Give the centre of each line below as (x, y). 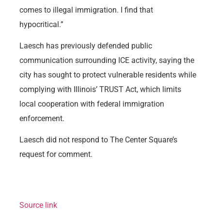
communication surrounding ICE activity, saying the (107, 60)
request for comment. (57, 155)
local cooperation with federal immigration (92, 104)
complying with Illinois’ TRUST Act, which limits (100, 89)
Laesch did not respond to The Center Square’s (98, 140)
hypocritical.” (41, 24)
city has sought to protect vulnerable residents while (108, 75)
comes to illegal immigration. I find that (86, 10)
